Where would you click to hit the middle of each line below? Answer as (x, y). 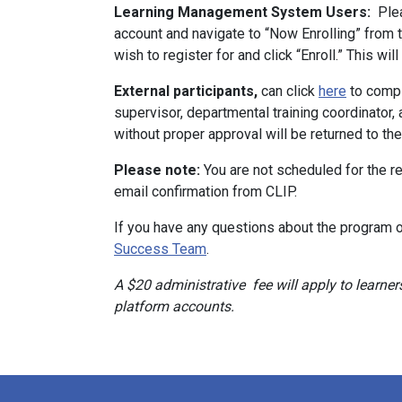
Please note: (157, 170)
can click (288, 91)
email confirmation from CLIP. (205, 192)
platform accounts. (174, 306)
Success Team (160, 249)
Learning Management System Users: (242, 12)
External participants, (186, 91)
